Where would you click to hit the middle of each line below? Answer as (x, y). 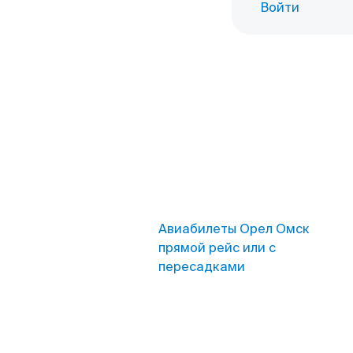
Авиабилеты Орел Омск (234, 229)
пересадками (202, 267)
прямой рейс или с (217, 248)
